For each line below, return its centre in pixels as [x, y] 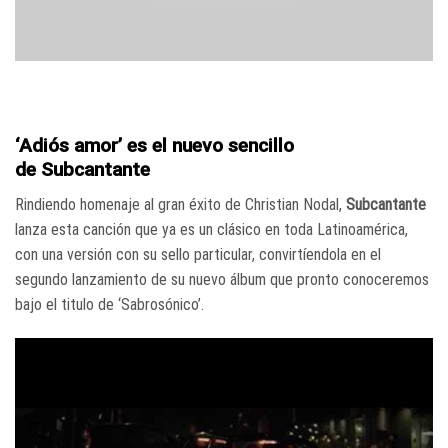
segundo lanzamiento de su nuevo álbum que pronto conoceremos [222, 279]
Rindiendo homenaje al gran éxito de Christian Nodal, [180, 204]
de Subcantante [82, 170]
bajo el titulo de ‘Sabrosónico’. [109, 304]
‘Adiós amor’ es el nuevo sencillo [154, 146]
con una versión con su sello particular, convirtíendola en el [198, 254]
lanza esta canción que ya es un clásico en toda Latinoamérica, [211, 229]
